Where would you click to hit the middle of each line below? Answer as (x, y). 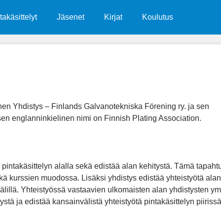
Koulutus (157, 17)
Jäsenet (70, 17)
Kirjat (113, 17)
